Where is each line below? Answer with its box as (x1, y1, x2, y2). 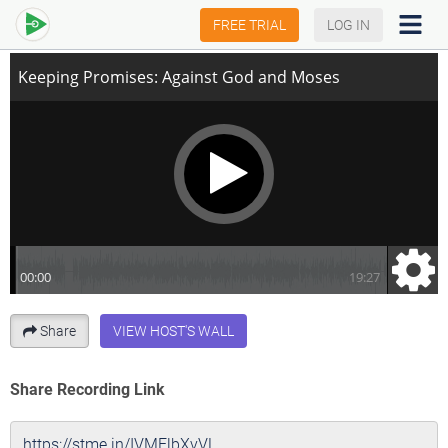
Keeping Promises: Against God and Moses (10, 12, 313, 31)
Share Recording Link (10, 379, 165, 399)
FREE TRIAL (213, 16, 286, 33)
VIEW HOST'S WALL (113, 322, 234, 339)
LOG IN (327, 16, 370, 33)
